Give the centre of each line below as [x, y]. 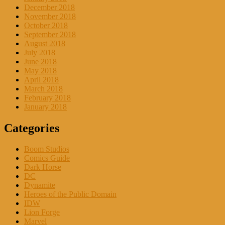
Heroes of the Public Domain [70, 194]
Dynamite [40, 185]
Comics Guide [47, 158]
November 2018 [50, 16]
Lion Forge [42, 212]
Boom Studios [47, 149]
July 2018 [40, 52]
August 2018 [45, 43]
